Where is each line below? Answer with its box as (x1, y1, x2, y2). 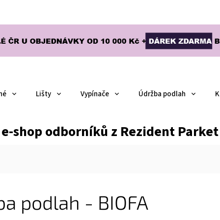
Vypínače (81, 89, 109, 100)
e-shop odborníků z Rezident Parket (1, 122, 219, 142)
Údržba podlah (138, 89, 186, 100)
